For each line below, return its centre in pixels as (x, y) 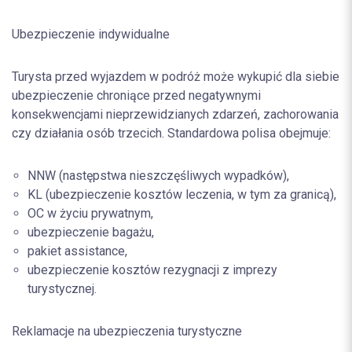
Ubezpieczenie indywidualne (91, 34)
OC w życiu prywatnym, (90, 213)
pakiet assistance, (77, 251)
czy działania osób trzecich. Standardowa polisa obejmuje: (171, 133)
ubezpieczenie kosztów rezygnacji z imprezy (152, 269)
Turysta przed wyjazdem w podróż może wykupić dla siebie (176, 76)
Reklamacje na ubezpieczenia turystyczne (127, 331)
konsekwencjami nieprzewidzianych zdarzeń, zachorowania (175, 114)
